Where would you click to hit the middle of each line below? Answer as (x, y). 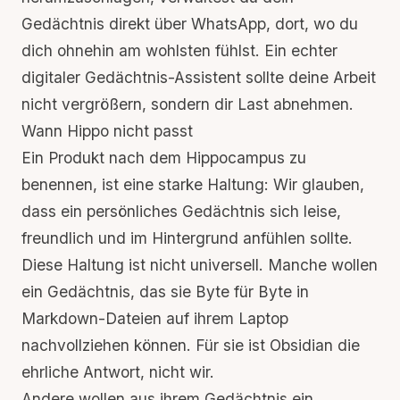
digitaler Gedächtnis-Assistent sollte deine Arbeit (199, 77)
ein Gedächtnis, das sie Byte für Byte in (165, 292)
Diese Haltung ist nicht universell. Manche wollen (200, 265)
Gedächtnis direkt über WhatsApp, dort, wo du (190, 24)
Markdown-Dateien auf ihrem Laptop (155, 318)
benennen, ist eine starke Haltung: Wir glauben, (193, 184)
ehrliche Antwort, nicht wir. (118, 372)
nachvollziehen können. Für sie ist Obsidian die (191, 345)
